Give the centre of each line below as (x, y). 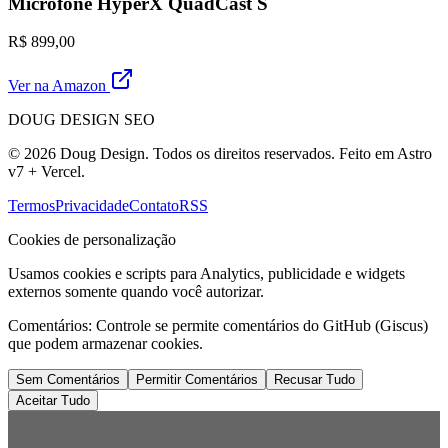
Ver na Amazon (59, 86)
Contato (154, 206)
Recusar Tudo (314, 380)
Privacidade (92, 206)
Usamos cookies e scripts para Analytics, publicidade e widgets (206, 274)
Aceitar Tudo (53, 401)
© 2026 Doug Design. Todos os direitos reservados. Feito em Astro (220, 154)
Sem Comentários (68, 380)
